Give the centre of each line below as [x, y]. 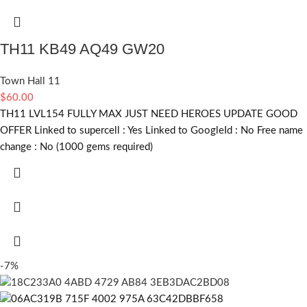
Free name [280, 130]
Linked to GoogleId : [193, 130]
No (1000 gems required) [96, 147]
